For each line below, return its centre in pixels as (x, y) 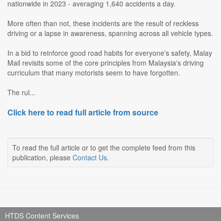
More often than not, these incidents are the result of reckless (103, 23)
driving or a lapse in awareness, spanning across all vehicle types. (110, 33)
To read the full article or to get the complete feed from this (104, 148)
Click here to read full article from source (83, 112)
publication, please (42, 158)
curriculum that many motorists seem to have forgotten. (94, 73)
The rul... (21, 92)
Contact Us (90, 158)
